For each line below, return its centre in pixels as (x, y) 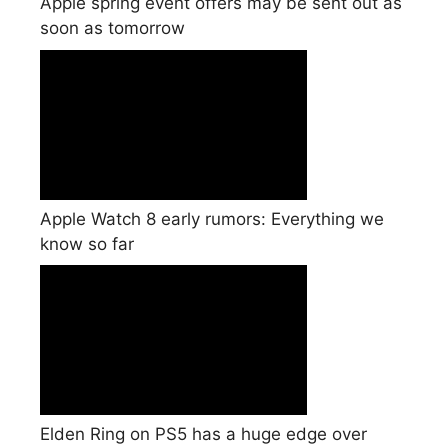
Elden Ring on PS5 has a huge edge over (203, 434)
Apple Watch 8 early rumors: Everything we (212, 218)
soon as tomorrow (112, 28)
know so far (87, 243)
